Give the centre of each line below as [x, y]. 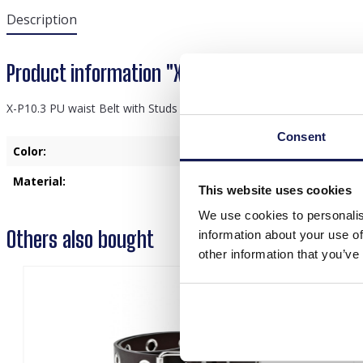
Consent [301, 137]
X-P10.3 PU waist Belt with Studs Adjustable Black [137, 108]
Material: [39, 181]
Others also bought [80, 239]
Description [42, 19]
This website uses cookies [275, 190]
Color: [30, 151]
